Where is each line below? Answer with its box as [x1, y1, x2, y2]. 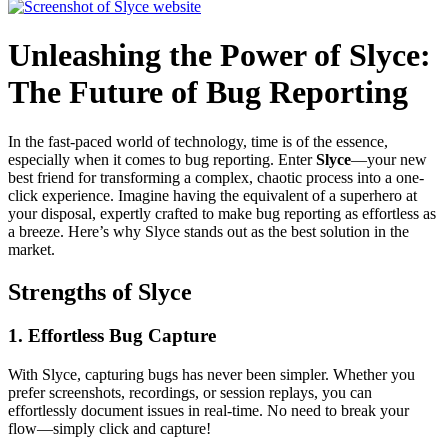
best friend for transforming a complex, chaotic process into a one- [8, 168, 424, 186]
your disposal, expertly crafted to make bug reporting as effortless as [8, 204, 436, 222]
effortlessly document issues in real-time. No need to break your [8, 402, 409, 420]
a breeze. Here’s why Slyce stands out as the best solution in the [8, 222, 409, 240]
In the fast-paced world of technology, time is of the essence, [8, 132, 388, 150]
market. [8, 240, 55, 258]
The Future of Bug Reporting [8, 74, 408, 111]
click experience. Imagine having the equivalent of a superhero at [8, 186, 417, 204]
